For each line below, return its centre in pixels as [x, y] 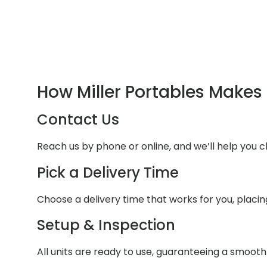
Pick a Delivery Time [108, 172]
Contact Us [78, 120]
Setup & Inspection [106, 225]
